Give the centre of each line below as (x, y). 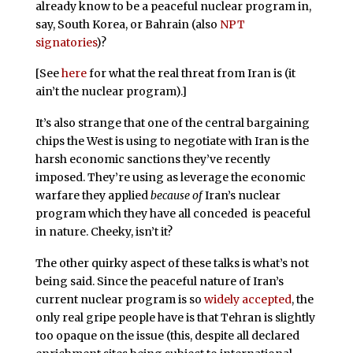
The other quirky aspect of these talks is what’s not (172, 263)
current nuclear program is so (119, 299)
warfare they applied (91, 196)
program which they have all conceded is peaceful (173, 214)
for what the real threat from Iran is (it (191, 74)
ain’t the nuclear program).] (111, 92)
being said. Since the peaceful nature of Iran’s (159, 281)
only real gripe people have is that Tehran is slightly (175, 317)
